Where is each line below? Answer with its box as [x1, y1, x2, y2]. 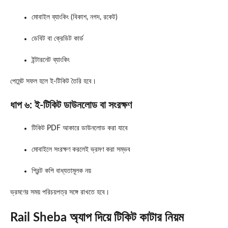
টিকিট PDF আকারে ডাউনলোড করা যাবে [32, 124, 128, 132]
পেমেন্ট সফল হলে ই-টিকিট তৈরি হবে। [10, 77, 96, 85]
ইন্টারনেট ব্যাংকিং [32, 56, 70, 64]
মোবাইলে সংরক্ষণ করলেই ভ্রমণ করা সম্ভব [32, 146, 130, 153]
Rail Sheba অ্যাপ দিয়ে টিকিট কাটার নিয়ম [10, 211, 184, 224]
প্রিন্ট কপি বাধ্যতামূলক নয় [32, 167, 91, 175]
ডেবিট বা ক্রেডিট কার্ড [32, 35, 83, 42]
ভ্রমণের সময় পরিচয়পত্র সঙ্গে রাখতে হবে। [10, 188, 109, 196]
